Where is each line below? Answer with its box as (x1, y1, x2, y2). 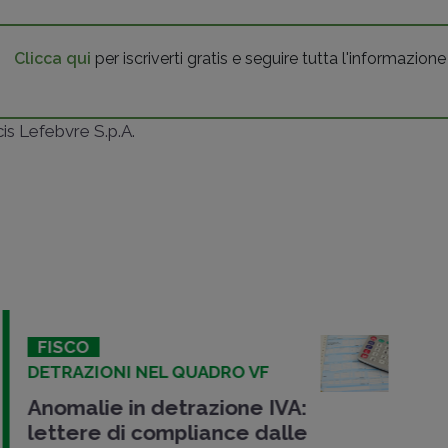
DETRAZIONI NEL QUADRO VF (25, 361, 267, 382)
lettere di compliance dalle (25, 419, 305, 445)
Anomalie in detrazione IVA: (25, 394, 304, 420)
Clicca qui (14, 48, 92, 68)
